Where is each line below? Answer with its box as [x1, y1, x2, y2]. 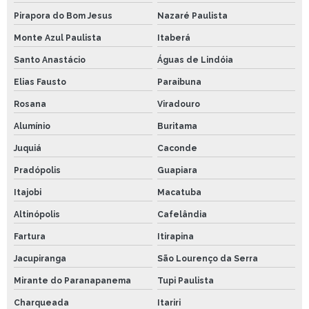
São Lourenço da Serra [157, 253, 258, 263]
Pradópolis [14, 165, 61, 175]
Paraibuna [157, 77, 201, 87]
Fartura [14, 231, 46, 241]
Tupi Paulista [157, 275, 214, 286]
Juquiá [14, 143, 41, 153]
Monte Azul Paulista [14, 32, 101, 43]
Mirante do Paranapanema [14, 275, 131, 286]
